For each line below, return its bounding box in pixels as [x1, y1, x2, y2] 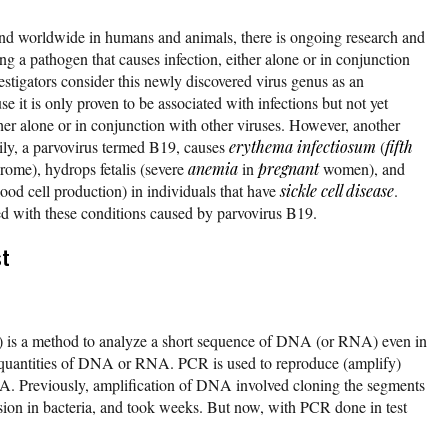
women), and [319, 157, 405, 179]
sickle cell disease [280, 179, 394, 201]
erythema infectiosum [229, 135, 376, 157]
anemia [188, 157, 238, 179]
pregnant [258, 157, 319, 179]
